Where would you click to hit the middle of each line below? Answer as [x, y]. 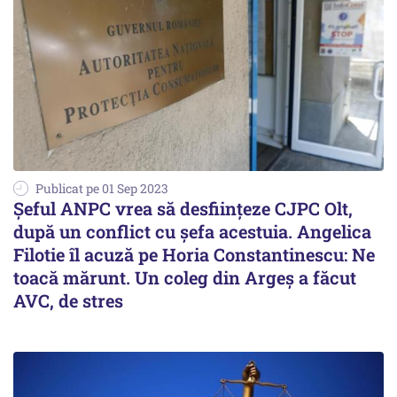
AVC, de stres [68, 300]
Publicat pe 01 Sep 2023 [102, 188]
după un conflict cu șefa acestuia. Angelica [192, 231]
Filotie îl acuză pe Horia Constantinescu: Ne [194, 254]
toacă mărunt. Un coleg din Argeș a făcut [185, 277]
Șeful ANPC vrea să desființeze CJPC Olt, [183, 208]
